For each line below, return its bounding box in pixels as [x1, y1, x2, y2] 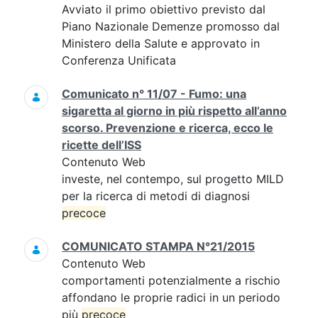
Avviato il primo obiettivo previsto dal [62, 2, 265, 16]
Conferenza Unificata [62, 53, 176, 67]
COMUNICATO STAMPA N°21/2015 [62, 239, 255, 253]
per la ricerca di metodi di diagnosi [62, 189, 250, 203]
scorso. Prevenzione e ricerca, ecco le [62, 121, 273, 135]
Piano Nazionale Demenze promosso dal [62, 19, 280, 33]
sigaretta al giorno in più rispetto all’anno [62, 104, 287, 118]
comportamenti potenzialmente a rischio [62, 273, 280, 287]
